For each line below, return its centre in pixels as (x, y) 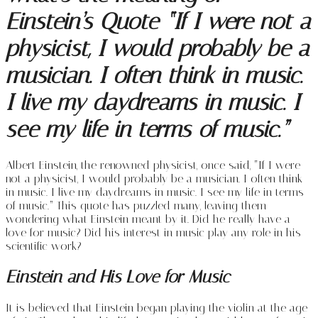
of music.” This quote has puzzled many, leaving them (136, 205)
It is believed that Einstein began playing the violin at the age (157, 307)
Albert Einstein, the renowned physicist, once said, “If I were (153, 165)
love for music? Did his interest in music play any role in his (153, 232)
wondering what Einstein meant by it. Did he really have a (148, 219)
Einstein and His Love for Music (118, 276)
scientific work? (44, 246)
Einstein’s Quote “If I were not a (158, 22)
